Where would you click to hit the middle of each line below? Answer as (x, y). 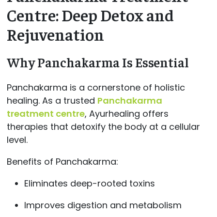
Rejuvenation (55, 34)
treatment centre (46, 113)
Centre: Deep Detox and (90, 14)
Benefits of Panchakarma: (62, 161)
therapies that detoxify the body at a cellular (103, 126)
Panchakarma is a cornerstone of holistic (96, 87)
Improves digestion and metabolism (103, 205)
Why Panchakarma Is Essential (98, 62)
